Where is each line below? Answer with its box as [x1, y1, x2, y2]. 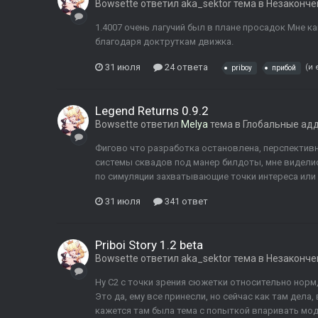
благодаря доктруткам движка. [95, 36, 234, 48]
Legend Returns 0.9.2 [95, 104, 209, 119]
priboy [231, 64, 252, 72]
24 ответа [163, 61, 208, 72]
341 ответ [163, 196, 208, 207]
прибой [272, 64, 296, 72]
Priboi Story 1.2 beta [95, 238, 203, 253]
